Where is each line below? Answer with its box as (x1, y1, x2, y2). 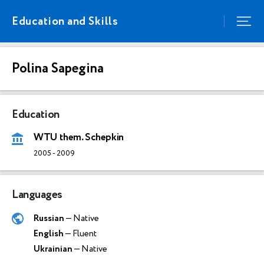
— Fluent (64, 227, 97, 240)
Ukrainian (34, 243, 72, 255)
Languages (12, 187, 62, 203)
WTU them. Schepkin (34, 130, 124, 144)
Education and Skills (12, 13, 118, 29)
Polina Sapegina (12, 59, 104, 78)
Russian (34, 212, 64, 225)
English (34, 227, 64, 240)
